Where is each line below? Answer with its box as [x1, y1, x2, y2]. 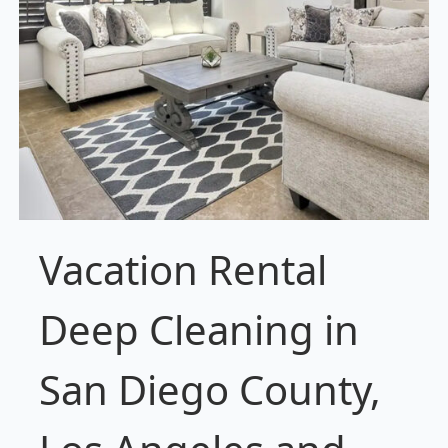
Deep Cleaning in [38, 302, 359, 358]
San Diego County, [38, 362, 381, 418]
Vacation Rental [38, 242, 327, 298]
